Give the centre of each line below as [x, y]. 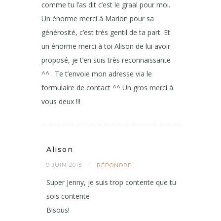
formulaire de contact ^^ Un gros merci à [107, 88]
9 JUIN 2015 [64, 165]
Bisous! [58, 210]
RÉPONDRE [114, 165]
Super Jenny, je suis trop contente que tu [111, 182]
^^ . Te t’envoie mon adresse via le [97, 74]
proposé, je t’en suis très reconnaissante [106, 60]
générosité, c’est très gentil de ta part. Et [106, 32]
